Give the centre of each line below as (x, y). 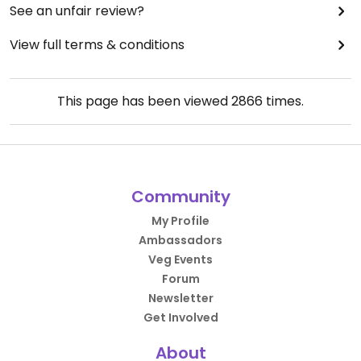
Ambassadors (180, 241)
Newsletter (180, 299)
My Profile (180, 221)
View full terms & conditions (97, 45)
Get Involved (180, 318)
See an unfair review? (77, 11)
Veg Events (180, 260)
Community (180, 197)
